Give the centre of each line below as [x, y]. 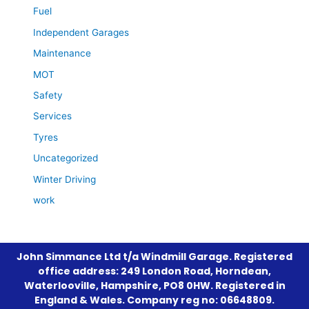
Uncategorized [66, 158]
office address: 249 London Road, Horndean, [154, 271]
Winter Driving [65, 179]
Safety [48, 96]
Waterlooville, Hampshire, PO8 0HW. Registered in [154, 285]
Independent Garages [81, 32]
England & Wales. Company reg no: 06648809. [154, 300]
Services [53, 116]
